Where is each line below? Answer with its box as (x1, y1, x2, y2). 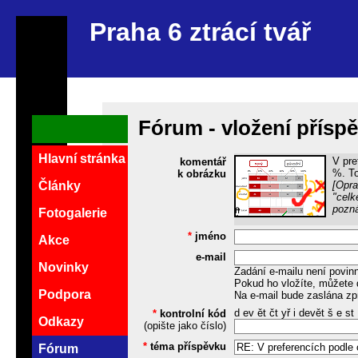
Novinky (38, 261, 89, 275)
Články (38, 179, 81, 193)
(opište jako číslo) (143, 320, 226, 332)
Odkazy (38, 315, 84, 329)
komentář (179, 156, 226, 169)
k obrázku (177, 168, 226, 181)
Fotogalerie (38, 206, 107, 221)
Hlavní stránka (38, 152, 125, 166)
